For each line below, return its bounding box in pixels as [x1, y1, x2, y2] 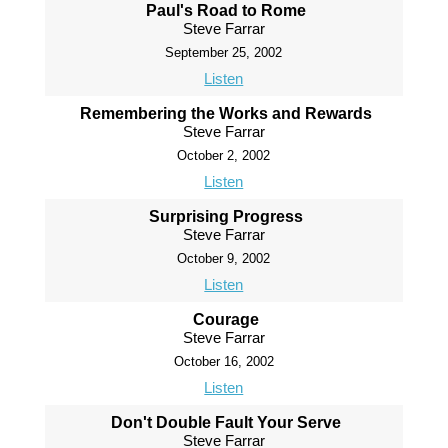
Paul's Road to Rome [146, 2, 307, 19]
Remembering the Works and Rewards [80, 105, 373, 122]
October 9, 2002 [177, 251, 271, 266]
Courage [193, 311, 260, 328]
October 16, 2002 [173, 354, 274, 369]
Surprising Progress [149, 208, 304, 225]
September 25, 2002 [165, 45, 283, 60]
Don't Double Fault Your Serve [111, 414, 342, 431]
